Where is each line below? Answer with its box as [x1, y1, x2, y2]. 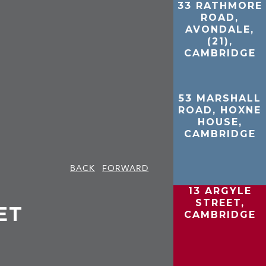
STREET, [195, 197, 245, 208]
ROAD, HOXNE [178, 104, 262, 116]
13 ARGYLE [188, 185, 252, 197]
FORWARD [102, 163, 149, 173]
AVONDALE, [185, 24, 255, 35]
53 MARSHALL [178, 92, 261, 104]
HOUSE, [197, 116, 242, 128]
